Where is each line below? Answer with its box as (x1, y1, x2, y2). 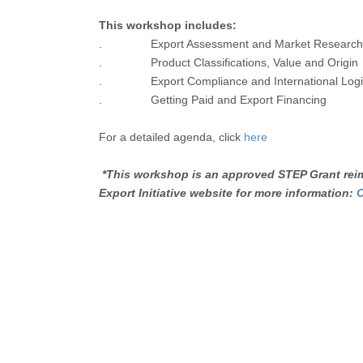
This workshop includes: (99, 19, 237, 32)
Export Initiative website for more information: (99, 186, 357, 200)
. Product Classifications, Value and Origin (99, 56, 358, 70)
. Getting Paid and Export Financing (99, 93, 327, 107)
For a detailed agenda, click (99, 130, 244, 144)
